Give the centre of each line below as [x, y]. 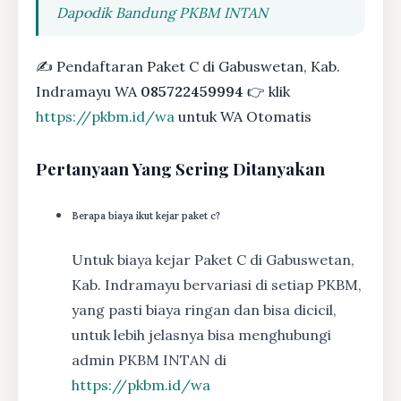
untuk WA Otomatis [243, 117]
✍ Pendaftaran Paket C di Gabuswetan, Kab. [188, 67]
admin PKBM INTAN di [149, 360]
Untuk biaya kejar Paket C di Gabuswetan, [213, 260]
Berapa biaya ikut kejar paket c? [146, 216]
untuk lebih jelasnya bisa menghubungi [201, 335]
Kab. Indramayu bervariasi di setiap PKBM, [217, 285]
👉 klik [267, 92]
